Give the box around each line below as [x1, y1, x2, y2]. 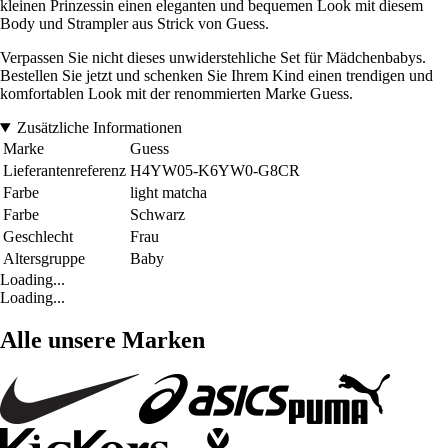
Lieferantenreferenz [3, 162, 126, 180]
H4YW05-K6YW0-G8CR [130, 162, 300, 180]
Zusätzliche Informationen [16, 119, 182, 137]
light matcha [130, 184, 207, 202]
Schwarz [130, 206, 185, 224]
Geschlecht [3, 228, 73, 246]
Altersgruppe [3, 250, 85, 268]
